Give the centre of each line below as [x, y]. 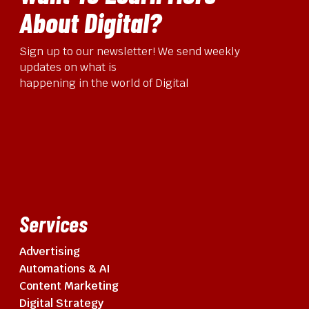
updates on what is [68, 67]
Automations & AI [65, 269]
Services [53, 223]
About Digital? [90, 22]
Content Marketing [69, 286]
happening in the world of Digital [104, 83]
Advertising [50, 251]
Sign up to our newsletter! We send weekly [130, 51]
